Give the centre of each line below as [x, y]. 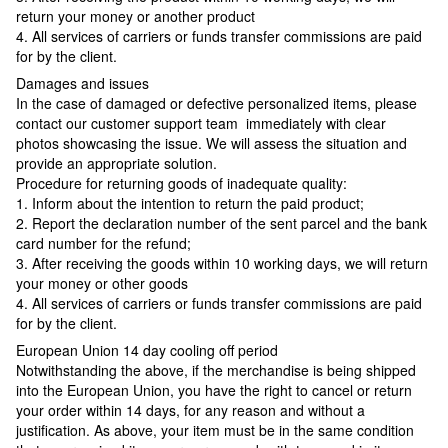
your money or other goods [102, 282]
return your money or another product [135, 15]
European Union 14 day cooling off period [147, 349]
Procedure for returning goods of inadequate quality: [181, 182]
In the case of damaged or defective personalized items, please [216, 102]
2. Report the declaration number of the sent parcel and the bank [221, 222]
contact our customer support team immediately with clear [201, 122]
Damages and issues [82, 82]
